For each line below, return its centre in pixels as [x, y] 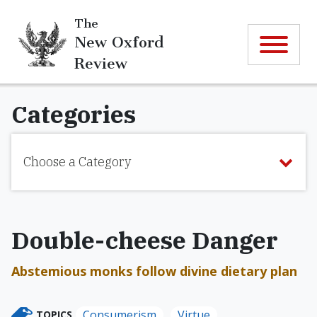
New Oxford [119, 42]
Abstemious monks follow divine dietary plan [154, 271]
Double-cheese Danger [145, 240]
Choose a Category [77, 162]
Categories [74, 114]
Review [101, 63]
